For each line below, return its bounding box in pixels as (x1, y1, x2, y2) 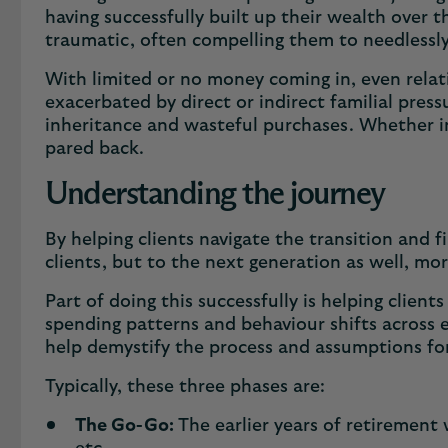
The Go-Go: (75, 417, 174, 435)
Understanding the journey (45, 179, 385, 211)
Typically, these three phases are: (45, 378, 330, 396)
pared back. (45, 140, 154, 158)
